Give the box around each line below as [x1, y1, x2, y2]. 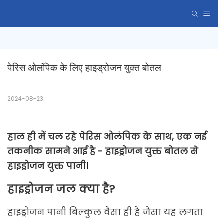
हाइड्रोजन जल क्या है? [7, 182, 115, 197]
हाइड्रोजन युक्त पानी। [7, 160, 88, 172]
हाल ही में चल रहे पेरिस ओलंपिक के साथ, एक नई [7, 130, 206, 143]
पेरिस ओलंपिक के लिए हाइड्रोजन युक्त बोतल [7, 62, 161, 74]
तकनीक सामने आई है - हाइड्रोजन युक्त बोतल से [7, 145, 198, 158]
